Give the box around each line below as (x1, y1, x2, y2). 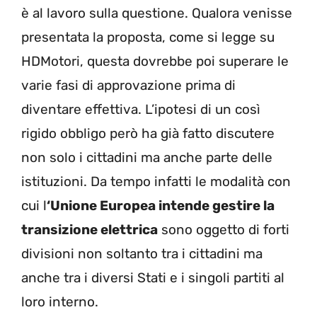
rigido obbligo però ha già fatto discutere (21, 125, 275, 142)
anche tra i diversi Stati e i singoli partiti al (21, 269, 284, 286)
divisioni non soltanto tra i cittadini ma (21, 245, 263, 262)
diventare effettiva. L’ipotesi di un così (21, 100, 260, 117)
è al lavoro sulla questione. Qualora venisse (21, 4, 292, 21)
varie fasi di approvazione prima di (21, 76, 236, 93)
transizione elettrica (21, 221, 158, 238)
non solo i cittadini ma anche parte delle (21, 149, 272, 166)
